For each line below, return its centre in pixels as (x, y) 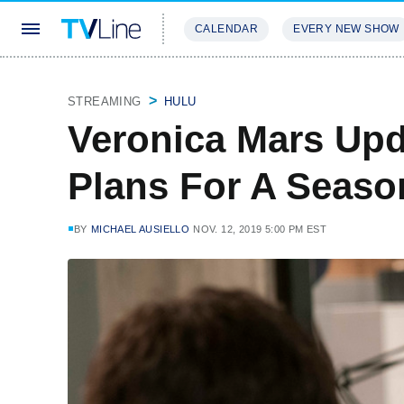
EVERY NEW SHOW (346, 29)
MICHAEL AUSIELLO (140, 229)
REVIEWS (309, 83)
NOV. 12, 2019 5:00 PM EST (260, 229)
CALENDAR (227, 29)
